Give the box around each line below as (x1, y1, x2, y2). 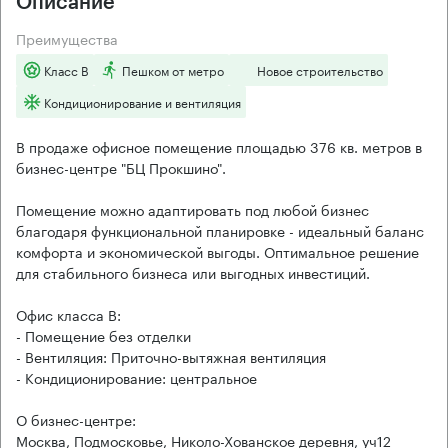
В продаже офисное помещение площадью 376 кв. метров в (16, 134, 422, 157)
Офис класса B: (16, 302, 121, 325)
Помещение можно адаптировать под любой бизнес (16, 197, 369, 220)
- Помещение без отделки (16, 323, 191, 346)
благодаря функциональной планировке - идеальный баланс (16, 218, 424, 241)
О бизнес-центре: (16, 407, 136, 430)
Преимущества (26, 26, 118, 49)
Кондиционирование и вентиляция (44, 91, 241, 111)
